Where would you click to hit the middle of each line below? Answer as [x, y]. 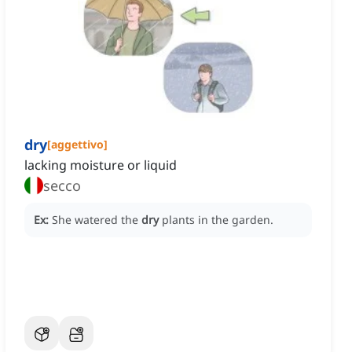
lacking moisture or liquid [101, 165]
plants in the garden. [218, 220]
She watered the [97, 220]
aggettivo [77, 145]
